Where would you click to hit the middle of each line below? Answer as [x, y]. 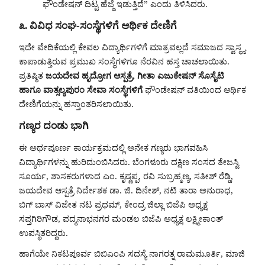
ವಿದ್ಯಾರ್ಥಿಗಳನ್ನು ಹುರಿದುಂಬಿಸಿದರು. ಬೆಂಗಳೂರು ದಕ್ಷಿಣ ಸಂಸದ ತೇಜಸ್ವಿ [129, 162]
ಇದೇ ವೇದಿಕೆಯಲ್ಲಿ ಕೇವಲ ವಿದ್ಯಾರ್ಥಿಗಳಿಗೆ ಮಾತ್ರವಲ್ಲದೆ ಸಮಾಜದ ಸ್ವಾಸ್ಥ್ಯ [132, 48]
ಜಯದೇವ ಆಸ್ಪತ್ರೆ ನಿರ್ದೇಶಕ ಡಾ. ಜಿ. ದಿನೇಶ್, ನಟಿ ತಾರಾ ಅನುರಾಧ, [126, 190]
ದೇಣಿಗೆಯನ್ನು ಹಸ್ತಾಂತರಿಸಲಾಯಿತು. [76, 104]
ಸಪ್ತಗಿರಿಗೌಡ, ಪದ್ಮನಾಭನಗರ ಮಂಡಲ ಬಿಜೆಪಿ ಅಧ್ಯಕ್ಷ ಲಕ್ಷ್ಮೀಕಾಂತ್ [121, 219]
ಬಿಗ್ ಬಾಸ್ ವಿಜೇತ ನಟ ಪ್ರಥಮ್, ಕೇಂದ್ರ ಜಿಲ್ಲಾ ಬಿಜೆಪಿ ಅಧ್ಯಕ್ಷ [113, 204]
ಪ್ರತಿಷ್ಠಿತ [32, 76]
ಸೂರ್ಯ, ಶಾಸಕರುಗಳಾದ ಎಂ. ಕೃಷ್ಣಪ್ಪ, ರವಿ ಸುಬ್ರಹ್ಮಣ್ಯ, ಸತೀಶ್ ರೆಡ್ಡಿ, [126, 176]
